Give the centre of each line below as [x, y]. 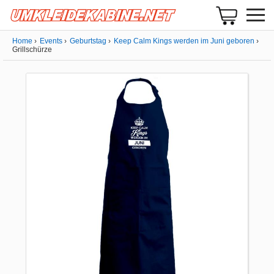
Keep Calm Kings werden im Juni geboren [184, 41]
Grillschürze [32, 50]
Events [51, 41]
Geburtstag [88, 41]
